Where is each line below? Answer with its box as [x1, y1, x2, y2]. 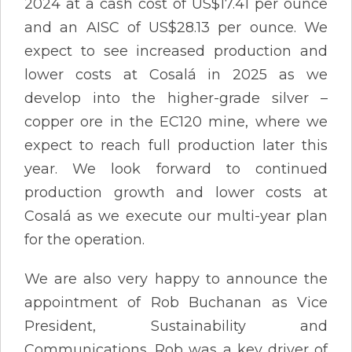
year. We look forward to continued [24, 159, 328, 178]
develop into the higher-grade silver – [24, 89, 328, 107]
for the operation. [24, 230, 145, 248]
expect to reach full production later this [24, 136, 328, 154]
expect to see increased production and [24, 42, 328, 60]
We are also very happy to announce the [24, 269, 328, 288]
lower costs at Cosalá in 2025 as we [24, 65, 328, 83]
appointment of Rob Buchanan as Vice [24, 293, 328, 311]
